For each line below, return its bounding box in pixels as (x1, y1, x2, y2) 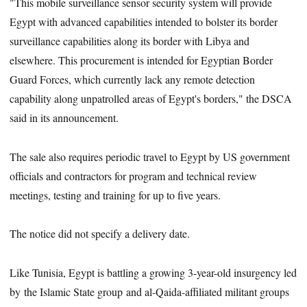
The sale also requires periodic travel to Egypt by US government (10, 149, 291, 164)
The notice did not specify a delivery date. (10, 226, 191, 241)
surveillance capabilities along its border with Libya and (10, 33, 250, 48)
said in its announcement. (10, 110, 119, 125)
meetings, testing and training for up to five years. (10, 187, 221, 202)
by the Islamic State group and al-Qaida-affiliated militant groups (10, 284, 290, 299)
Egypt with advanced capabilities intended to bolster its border (10, 14, 278, 29)
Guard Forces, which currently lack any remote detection (10, 71, 256, 86)
